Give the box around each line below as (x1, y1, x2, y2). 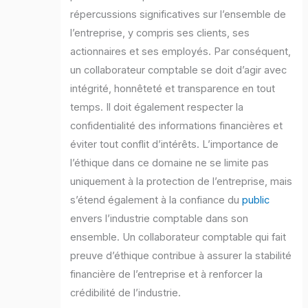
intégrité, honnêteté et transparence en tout (70, 82, 276, 95)
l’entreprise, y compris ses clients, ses (70, 26, 250, 39)
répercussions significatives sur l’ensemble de (70, 8, 287, 21)
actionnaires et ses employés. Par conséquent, (70, 45, 291, 58)
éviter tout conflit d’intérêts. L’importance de (70, 137, 279, 151)
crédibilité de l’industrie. (70, 286, 181, 299)
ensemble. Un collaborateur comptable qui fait (70, 230, 287, 243)
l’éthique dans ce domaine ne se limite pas (70, 156, 269, 169)
